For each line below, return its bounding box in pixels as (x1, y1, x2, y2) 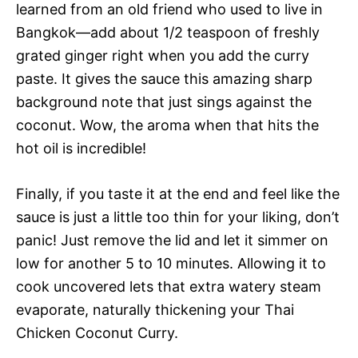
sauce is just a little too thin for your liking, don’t (16, 208, 340, 225)
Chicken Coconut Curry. (16, 324, 178, 341)
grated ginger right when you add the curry (16, 46, 309, 64)
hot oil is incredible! (16, 139, 146, 157)
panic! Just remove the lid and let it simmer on (16, 231, 328, 249)
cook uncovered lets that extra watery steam (16, 277, 321, 295)
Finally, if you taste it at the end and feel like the (16, 185, 340, 202)
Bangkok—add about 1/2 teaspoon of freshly (16, 23, 320, 41)
